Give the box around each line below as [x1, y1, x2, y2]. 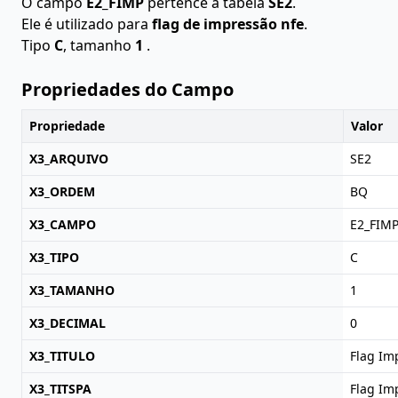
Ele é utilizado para [21, 14, 152, 34]
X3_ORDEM [29, 183, 95, 200]
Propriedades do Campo [21, 77, 234, 101]
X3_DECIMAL [29, 314, 106, 331]
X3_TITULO [29, 347, 95, 364]
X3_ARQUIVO [29, 150, 108, 167]
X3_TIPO [29, 249, 79, 266]
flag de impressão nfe [152, 14, 304, 34]
